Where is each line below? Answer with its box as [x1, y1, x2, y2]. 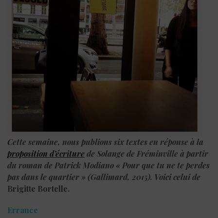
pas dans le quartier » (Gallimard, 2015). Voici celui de [7, 171, 200, 182]
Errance [7, 204, 38, 215]
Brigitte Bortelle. [7, 183, 70, 194]
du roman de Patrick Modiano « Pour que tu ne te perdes [7, 160, 210, 170]
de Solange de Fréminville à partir [85, 148, 208, 159]
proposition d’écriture [7, 148, 85, 159]
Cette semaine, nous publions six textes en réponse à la [7, 136, 203, 147]
